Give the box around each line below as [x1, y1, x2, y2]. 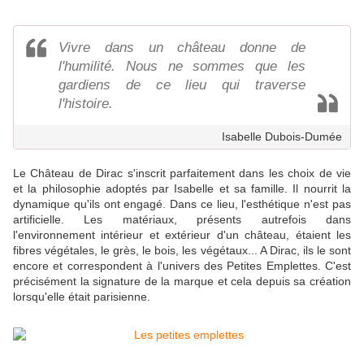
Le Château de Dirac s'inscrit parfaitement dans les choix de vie [13, 166, 351, 180]
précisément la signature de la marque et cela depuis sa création [13, 274, 351, 288]
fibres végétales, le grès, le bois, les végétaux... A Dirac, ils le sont [13, 243, 351, 257]
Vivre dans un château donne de [58, 39, 305, 55]
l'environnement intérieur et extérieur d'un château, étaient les [13, 227, 351, 241]
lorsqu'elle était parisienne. [13, 289, 150, 303]
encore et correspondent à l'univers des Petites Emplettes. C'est [13, 258, 351, 272]
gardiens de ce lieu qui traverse [58, 76, 305, 93]
